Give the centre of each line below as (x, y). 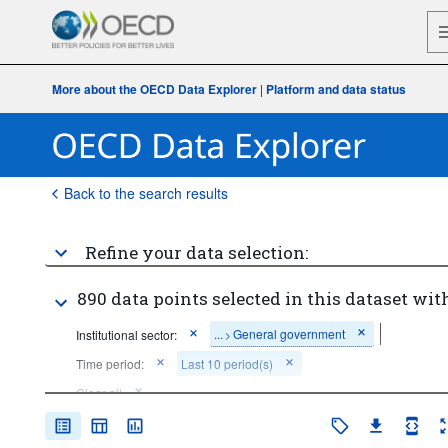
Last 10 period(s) (226, 363)
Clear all (98, 392)
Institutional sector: (126, 334)
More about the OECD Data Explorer (155, 89)
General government (288, 333)
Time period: (109, 363)
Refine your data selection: (196, 252)
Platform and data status (336, 89)
